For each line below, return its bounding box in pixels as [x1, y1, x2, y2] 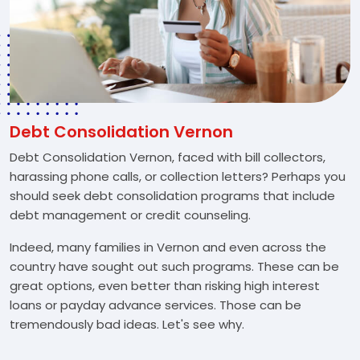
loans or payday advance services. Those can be [10, 297, 301, 313]
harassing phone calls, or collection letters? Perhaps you [10, 168, 346, 185]
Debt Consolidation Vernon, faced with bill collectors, [10, 149, 325, 166]
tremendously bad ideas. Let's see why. [10, 316, 244, 333]
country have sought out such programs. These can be [10, 258, 339, 275]
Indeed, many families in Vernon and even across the [10, 239, 326, 256]
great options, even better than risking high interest [10, 277, 320, 294]
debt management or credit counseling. [10, 207, 251, 223]
